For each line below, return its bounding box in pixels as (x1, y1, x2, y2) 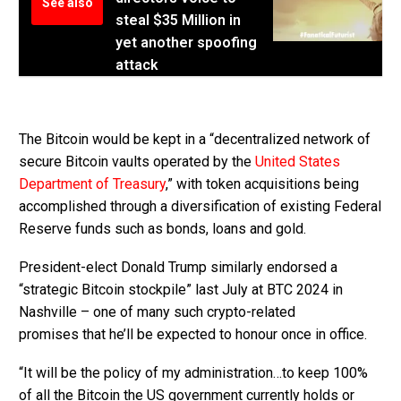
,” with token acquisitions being (166, 175, 359, 193)
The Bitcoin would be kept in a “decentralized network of (19, 131, 371, 149)
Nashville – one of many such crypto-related (19, 303, 295, 320)
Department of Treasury (19, 175, 166, 193)
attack (115, 55, 158, 73)
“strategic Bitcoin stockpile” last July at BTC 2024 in (19, 280, 343, 298)
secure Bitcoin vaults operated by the (19, 153, 255, 171)
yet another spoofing (115, 33, 257, 51)
